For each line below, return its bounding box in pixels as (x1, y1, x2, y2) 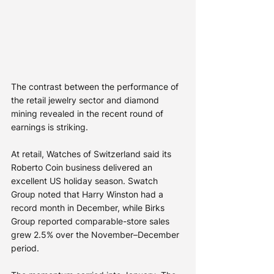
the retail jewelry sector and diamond (11, 95, 161, 106)
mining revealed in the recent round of (11, 108, 166, 119)
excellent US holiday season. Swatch (11, 176, 160, 187)
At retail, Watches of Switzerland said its (11, 149, 174, 160)
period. (11, 243, 39, 254)
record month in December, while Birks (11, 202, 167, 213)
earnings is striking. (11, 122, 88, 133)
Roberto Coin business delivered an (11, 162, 155, 173)
